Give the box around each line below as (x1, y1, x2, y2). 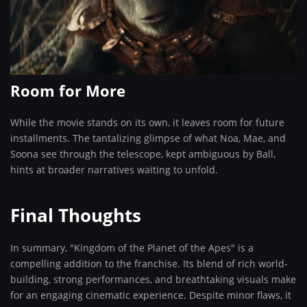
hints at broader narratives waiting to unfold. (10, 163, 218, 176)
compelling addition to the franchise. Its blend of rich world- (10, 257, 288, 270)
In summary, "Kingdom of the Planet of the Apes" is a (10, 241, 254, 254)
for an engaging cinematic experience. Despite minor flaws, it (10, 288, 291, 302)
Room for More (10, 80, 125, 101)
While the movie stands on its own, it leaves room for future (10, 116, 284, 129)
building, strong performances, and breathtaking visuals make (10, 273, 296, 286)
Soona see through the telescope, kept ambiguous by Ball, (10, 147, 275, 160)
